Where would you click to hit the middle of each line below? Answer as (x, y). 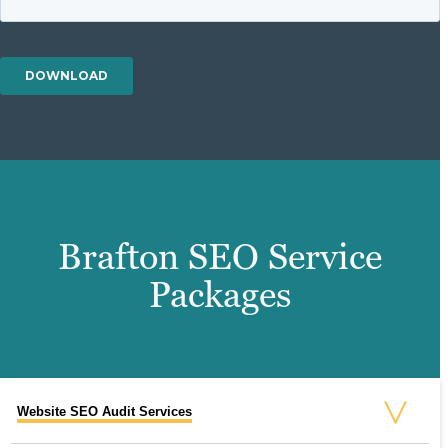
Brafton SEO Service (220, 257)
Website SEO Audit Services (104, 411)
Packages (220, 295)
